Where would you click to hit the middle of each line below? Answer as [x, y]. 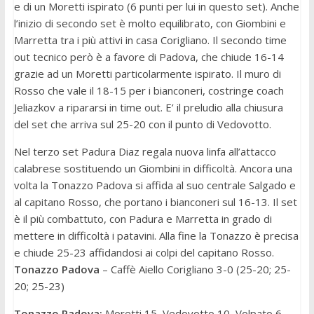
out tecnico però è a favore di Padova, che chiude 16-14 [149, 57]
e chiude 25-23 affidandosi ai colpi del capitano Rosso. [144, 253]
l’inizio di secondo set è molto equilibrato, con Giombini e [150, 23]
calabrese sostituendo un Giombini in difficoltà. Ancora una [153, 169]
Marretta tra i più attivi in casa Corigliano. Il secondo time [150, 40]
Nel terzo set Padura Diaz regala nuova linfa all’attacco [145, 152]
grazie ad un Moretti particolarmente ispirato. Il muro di [147, 74]
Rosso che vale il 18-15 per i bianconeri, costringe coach [149, 91]
